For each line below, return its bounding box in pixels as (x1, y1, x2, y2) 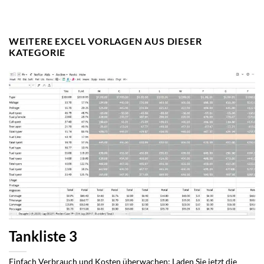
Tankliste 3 (9, 228, 77, 245)
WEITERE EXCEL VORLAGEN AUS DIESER (9, 35, 202, 47)
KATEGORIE (9, 47, 66, 58)
